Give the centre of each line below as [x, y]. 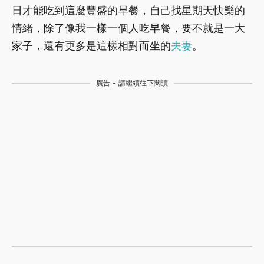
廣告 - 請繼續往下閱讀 [132, 83]
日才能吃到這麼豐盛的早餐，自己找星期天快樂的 [128, 11]
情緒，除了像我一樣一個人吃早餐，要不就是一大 [128, 28]
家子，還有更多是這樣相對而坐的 [91, 46]
